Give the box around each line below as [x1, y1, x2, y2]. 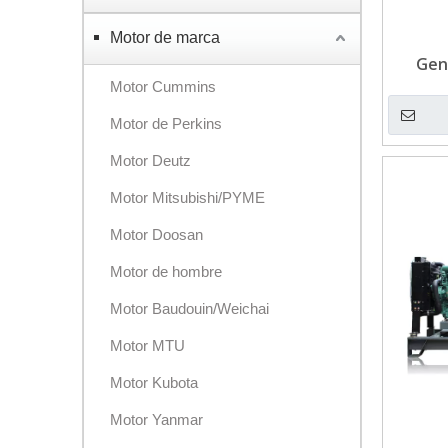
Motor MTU [110, 337, 185, 354]
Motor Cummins [110, 78, 216, 95]
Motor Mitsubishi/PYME [110, 189, 265, 206]
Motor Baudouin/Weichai [110, 300, 269, 317]
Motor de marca [110, 29, 220, 46]
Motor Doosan [110, 226, 203, 243]
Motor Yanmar [110, 411, 203, 428]
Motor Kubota [110, 374, 198, 391]
